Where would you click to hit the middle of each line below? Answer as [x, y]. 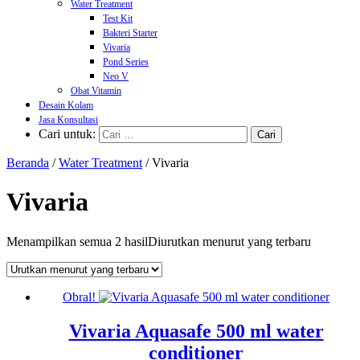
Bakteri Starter [130, 33]
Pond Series [126, 62]
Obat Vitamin [96, 91]
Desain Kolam [66, 105]
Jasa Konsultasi [68, 120]
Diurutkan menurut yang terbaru [229, 241]
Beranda [28, 163]
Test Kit [118, 18]
